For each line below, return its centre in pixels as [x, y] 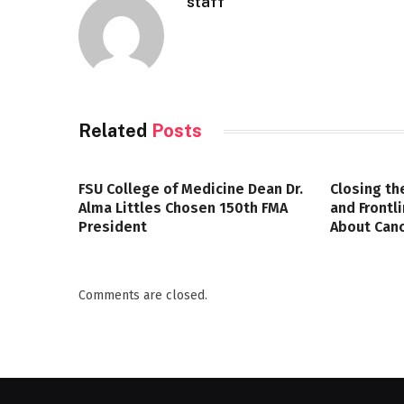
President [113, 227]
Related [115, 131]
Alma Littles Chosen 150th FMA [183, 208]
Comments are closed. [143, 295]
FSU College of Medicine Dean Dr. [191, 189]
